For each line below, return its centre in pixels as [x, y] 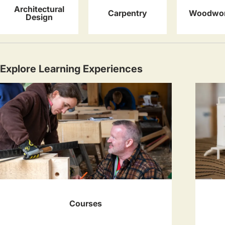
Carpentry [128, 13]
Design [39, 17]
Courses [86, 203]
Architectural [39, 9]
